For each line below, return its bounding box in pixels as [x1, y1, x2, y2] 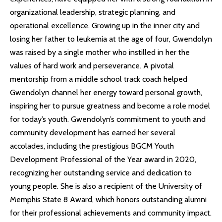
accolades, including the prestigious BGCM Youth [10, 141, 174, 151]
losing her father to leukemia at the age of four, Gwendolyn [10, 34, 212, 44]
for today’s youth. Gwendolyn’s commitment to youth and [10, 114, 206, 124]
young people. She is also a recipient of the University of [10, 181, 202, 191]
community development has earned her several [10, 128, 175, 137]
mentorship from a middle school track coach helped [10, 74, 187, 84]
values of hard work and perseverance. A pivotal [10, 61, 174, 70]
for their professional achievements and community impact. [10, 208, 212, 218]
